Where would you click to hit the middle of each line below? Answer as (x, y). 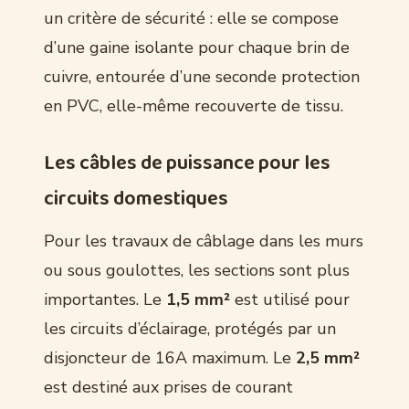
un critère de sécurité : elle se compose (191, 18)
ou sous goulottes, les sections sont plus (197, 270)
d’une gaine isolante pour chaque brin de (197, 47)
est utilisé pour (290, 299)
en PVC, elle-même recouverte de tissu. (194, 105)
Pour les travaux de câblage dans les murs (204, 241)
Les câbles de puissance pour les (187, 163)
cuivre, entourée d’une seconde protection (202, 76)
